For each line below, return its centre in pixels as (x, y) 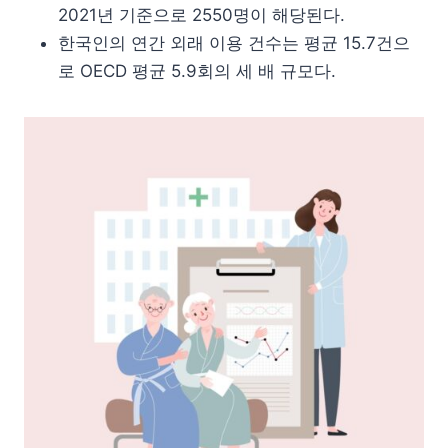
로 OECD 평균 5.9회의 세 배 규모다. (197, 70)
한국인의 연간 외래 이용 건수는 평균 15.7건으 (234, 42)
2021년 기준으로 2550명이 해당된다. (201, 14)
